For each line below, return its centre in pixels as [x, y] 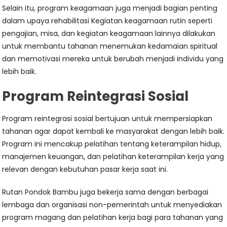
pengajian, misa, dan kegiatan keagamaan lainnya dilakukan [109, 33]
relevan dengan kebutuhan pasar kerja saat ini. [85, 169]
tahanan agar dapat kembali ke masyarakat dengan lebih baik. [113, 131]
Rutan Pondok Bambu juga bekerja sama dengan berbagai [105, 192]
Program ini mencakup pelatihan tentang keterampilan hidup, [112, 144]
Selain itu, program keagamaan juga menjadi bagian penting [110, 8]
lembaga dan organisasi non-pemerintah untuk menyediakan [112, 205]
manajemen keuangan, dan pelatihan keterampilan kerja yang [113, 157]
